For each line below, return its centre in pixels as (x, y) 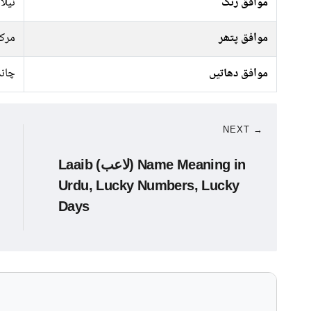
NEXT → (243, 129)
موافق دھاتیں (238, 74)
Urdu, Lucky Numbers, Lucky (149, 185)
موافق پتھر (243, 39)
